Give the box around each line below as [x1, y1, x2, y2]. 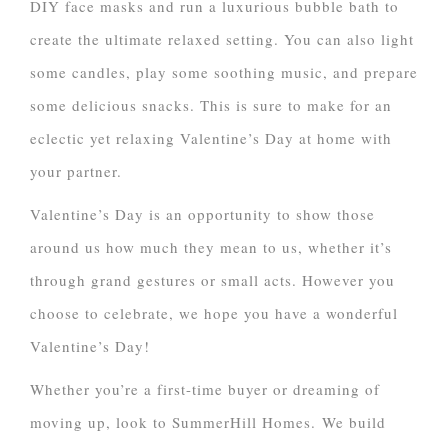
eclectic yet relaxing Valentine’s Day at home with [30, 128, 392, 149]
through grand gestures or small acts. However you [30, 270, 395, 291]
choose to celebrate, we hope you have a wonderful [30, 303, 398, 324]
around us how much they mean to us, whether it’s [30, 237, 392, 258]
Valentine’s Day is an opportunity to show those [30, 204, 375, 225]
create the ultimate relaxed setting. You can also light [30, 29, 414, 50]
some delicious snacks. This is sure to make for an [30, 95, 392, 116]
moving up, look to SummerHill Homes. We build [30, 412, 386, 433]
